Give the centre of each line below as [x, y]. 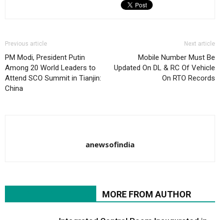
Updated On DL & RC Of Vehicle [165, 68]
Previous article [26, 44]
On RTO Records [189, 78]
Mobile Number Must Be [177, 57]
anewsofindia [110, 144]
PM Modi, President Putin [45, 57]
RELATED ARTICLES [51, 194]
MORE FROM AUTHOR [147, 194]
